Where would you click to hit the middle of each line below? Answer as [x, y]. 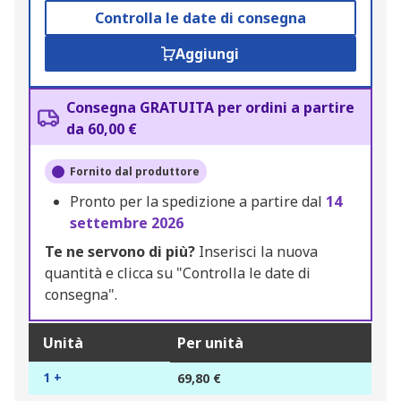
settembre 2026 [127, 223]
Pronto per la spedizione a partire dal [198, 202]
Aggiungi [208, 54]
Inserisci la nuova [256, 252]
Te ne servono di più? [120, 252]
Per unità [210, 343]
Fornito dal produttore [135, 172]
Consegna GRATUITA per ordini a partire [210, 108]
